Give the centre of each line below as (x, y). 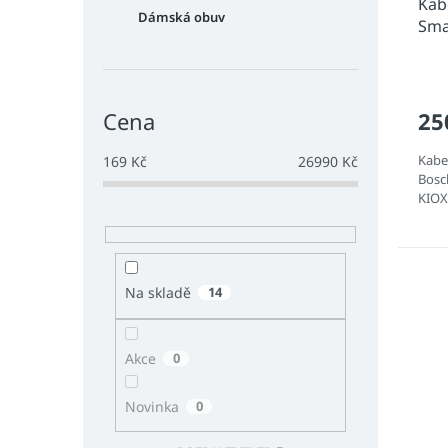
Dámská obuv (181, 17)
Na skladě (157, 293)
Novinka (151, 406)
